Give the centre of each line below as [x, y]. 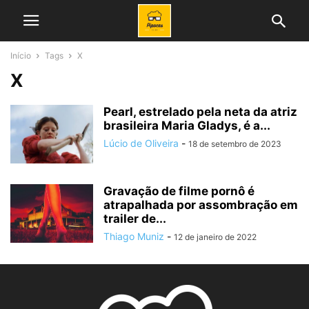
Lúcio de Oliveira [141, 143]
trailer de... [135, 219]
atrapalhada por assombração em [201, 205]
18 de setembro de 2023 [235, 144]
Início [21, 56]
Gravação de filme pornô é [179, 191]
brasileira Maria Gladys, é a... [187, 126]
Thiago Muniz [134, 236]
